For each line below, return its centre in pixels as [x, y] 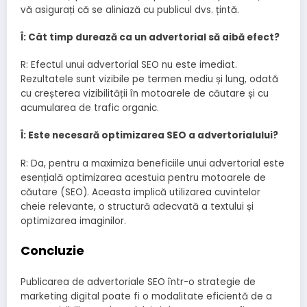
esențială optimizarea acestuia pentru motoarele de [143, 177]
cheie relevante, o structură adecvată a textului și [137, 206]
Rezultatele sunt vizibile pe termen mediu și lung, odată [149, 79]
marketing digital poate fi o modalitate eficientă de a [146, 297]
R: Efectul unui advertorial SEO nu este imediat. [129, 65]
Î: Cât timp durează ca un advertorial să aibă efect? [150, 37]
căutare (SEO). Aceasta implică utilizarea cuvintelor [140, 192]
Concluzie [52, 250]
